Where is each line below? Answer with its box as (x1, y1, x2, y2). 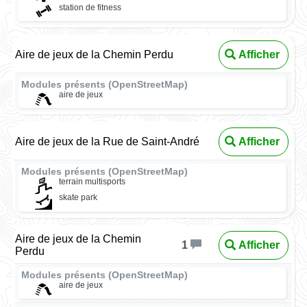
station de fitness (58, 2, 121, 12)
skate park (58, 193, 97, 203)
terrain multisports (58, 177, 125, 187)
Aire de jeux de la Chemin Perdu (15, 48, 174, 60)
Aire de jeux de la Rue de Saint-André (15, 136, 200, 148)
